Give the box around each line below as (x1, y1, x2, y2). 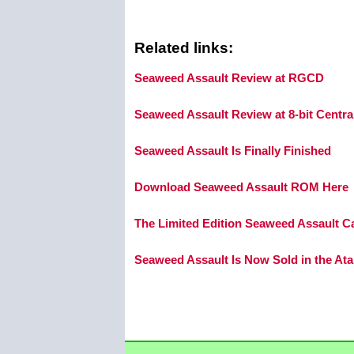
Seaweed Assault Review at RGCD (134, 70, 324, 85)
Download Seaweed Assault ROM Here (134, 179, 348, 194)
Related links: (134, 39, 233, 56)
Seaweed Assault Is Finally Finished (134, 143, 331, 157)
